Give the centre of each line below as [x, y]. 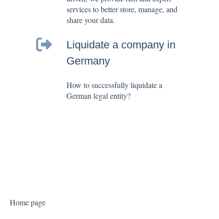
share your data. [91, 20]
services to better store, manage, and [122, 9]
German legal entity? [99, 95]
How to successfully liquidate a [114, 85]
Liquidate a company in [121, 44]
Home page [28, 202]
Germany [88, 61]
